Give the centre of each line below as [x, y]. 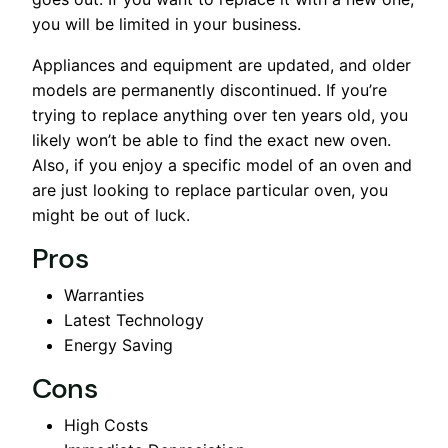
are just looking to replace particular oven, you [210, 189]
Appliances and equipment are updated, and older [221, 64]
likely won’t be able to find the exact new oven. [211, 139]
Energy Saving [118, 344]
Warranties [104, 294]
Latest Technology [134, 319]
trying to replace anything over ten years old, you [220, 114]
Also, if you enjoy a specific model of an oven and [222, 164]
